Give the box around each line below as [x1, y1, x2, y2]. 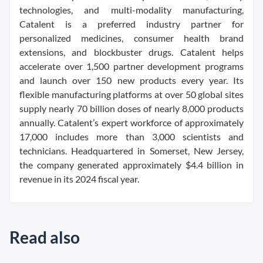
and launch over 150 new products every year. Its [19, 75, 244, 86]
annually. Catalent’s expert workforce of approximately [19, 117, 244, 128]
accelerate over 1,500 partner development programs [19, 60, 244, 72]
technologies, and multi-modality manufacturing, [19, 4, 244, 15]
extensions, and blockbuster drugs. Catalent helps [19, 46, 244, 58]
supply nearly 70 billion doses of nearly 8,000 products [19, 103, 244, 114]
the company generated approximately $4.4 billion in [19, 159, 244, 170]
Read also [9, 227, 80, 247]
